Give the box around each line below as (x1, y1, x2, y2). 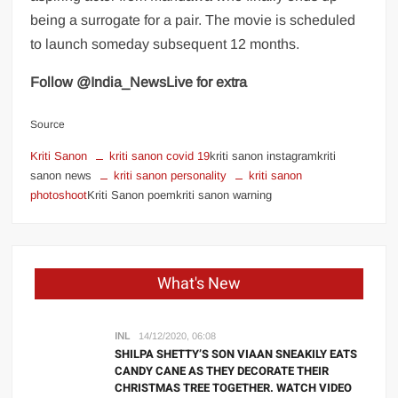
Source (30, 118, 66, 131)
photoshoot (30, 188, 88, 202)
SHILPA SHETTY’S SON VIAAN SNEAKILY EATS (115, 346, 358, 362)
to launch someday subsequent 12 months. (30, 36, 300, 52)
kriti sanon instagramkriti (210, 149, 337, 163)
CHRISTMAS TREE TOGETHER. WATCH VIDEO (115, 379, 353, 396)
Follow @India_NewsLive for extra (30, 75, 248, 90)
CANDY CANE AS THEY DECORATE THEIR (115, 362, 330, 379)
